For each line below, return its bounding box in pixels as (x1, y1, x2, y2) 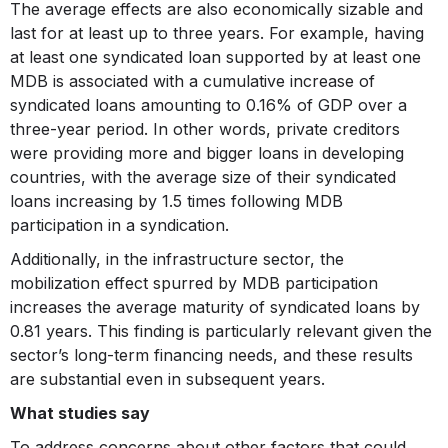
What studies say (10, 403, 150, 424)
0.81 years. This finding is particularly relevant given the (10, 321, 432, 342)
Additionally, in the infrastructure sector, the (10, 249, 344, 270)
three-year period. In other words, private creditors (10, 119, 400, 140)
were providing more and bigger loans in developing (10, 143, 404, 164)
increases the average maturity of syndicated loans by (10, 297, 420, 318)
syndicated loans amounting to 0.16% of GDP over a (10, 95, 407, 116)
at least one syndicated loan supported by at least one (10, 47, 421, 68)
